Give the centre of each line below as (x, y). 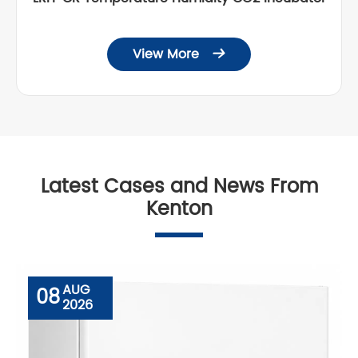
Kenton (179, 209)
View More (168, 54)
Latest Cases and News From (179, 187)
